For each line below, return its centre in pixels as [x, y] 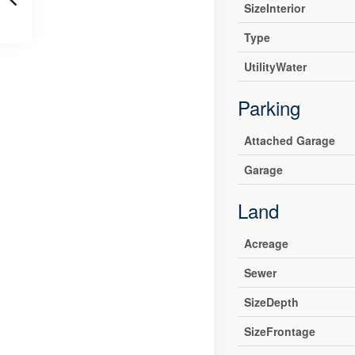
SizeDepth [272, 302]
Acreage [267, 244]
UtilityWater [276, 67]
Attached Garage [290, 141]
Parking [269, 108]
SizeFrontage [280, 332]
